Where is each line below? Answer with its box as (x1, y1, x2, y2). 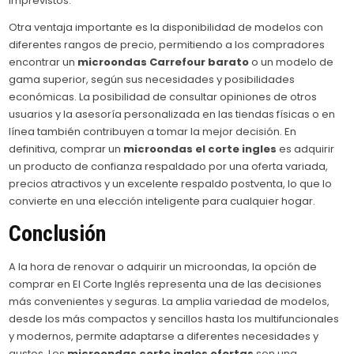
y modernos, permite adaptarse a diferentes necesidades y (9, 329, 319, 345)
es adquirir (277, 141, 335, 156)
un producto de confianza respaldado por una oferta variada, (9, 158, 329, 174)
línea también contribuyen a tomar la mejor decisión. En (9, 123, 297, 139)
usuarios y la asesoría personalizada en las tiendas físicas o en (9, 106, 336, 122)
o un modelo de (249, 54, 334, 70)
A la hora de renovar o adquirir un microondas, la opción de (9, 259, 318, 275)
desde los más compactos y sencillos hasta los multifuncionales (9, 311, 340, 327)
